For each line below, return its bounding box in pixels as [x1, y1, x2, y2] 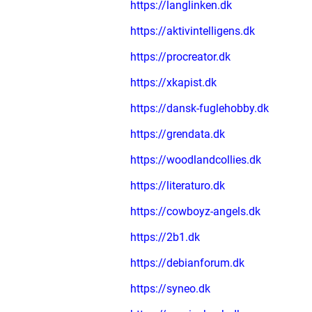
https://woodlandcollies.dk [130, 153, 261, 166]
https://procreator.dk [130, 50, 231, 63]
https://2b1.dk [130, 231, 200, 244]
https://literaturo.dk [130, 179, 225, 192]
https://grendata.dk [130, 127, 225, 141]
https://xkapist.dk [130, 76, 217, 89]
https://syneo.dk [130, 282, 210, 295]
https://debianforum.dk [130, 256, 244, 270]
